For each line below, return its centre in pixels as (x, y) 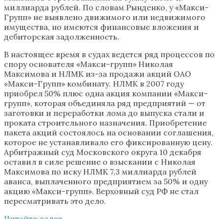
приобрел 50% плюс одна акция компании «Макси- (106, 93)
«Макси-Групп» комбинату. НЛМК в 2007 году (94, 83)
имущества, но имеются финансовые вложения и (101, 27)
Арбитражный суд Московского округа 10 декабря (103, 152)
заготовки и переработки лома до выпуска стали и (104, 113)
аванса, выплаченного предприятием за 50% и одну (106, 181)
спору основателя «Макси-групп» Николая (88, 64)
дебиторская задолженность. (62, 36)
